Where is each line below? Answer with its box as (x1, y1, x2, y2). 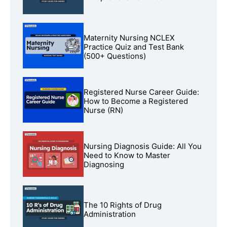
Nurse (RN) (84, 105, 123, 116)
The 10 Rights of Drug (84, 200, 162, 210)
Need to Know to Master (84, 150, 170, 161)
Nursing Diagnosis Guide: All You (84, 141, 202, 152)
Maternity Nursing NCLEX (84, 33, 175, 43)
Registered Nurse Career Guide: (84, 87, 199, 97)
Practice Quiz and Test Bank (84, 42, 184, 52)
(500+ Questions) (84, 51, 146, 61)
